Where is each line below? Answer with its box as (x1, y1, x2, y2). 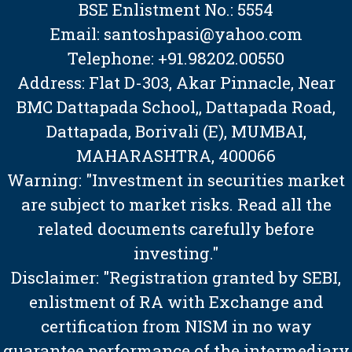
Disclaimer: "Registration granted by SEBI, (11, 266, 341, 289)
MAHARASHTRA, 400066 (76, 145, 276, 167)
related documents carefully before (38, 218, 314, 240)
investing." (134, 242, 218, 265)
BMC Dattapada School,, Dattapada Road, (16, 96, 335, 119)
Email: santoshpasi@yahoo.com (49, 23, 302, 46)
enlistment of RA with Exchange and (28, 291, 324, 313)
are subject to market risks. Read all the (20, 193, 332, 216)
